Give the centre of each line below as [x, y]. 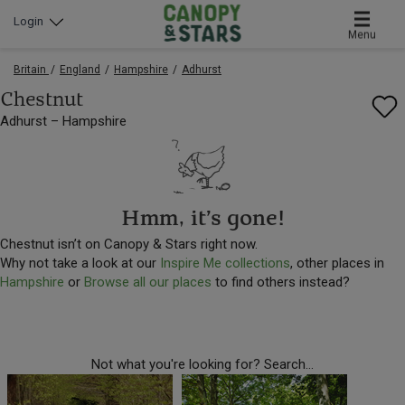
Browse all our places [148, 282]
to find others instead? [281, 282]
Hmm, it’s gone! [202, 219]
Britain [30, 70]
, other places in [337, 263]
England [80, 70]
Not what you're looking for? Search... [202, 364]
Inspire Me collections [225, 263]
